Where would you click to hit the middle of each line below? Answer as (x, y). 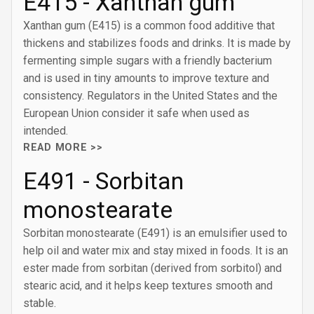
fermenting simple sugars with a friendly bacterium (148, 61)
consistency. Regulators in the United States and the (150, 96)
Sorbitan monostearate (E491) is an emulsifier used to (155, 233)
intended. (46, 131)
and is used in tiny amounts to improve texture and (146, 78)
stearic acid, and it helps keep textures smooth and (148, 286)
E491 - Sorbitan (103, 181)
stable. (40, 303)
